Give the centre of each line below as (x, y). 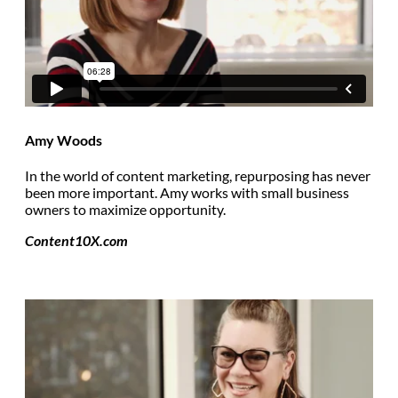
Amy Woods (64, 140)
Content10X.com (76, 241)
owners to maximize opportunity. (125, 210)
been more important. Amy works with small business (187, 193)
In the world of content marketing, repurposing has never (198, 176)
